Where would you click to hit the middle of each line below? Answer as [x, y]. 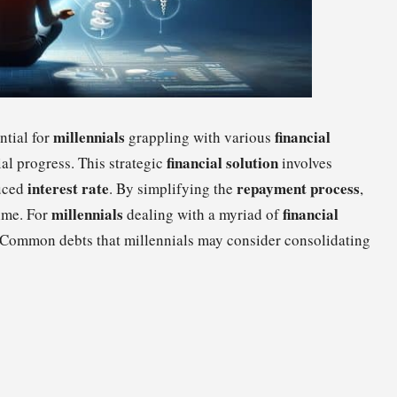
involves [305, 162]
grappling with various [200, 136]
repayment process [298, 188]
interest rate [68, 188]
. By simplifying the [173, 188]
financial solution [222, 162]
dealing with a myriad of [203, 214]
